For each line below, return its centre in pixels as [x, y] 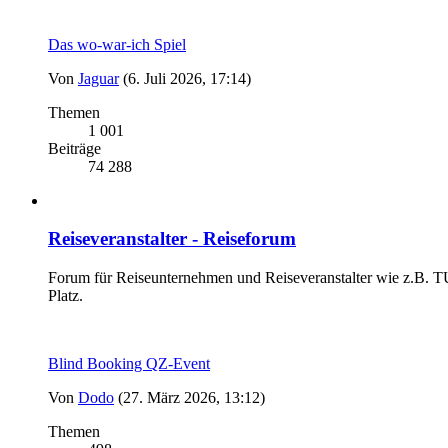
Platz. [65, 295]
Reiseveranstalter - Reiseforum [172, 239]
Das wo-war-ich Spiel [117, 44]
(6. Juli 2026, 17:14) [187, 78]
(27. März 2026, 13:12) [191, 397]
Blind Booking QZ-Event [129, 363]
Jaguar [98, 78]
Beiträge [74, 148]
